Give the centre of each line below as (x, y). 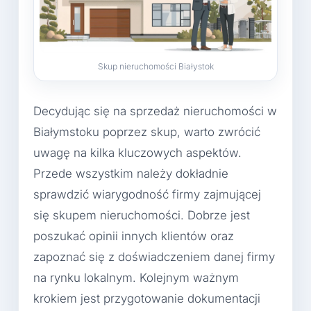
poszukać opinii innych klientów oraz (134, 236)
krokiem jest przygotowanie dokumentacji (147, 299)
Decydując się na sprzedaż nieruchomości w (155, 111)
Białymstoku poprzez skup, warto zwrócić (147, 132)
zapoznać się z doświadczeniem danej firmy (154, 257)
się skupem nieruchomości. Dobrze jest (142, 216)
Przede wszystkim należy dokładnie (131, 174)
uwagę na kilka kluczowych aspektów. (137, 153)
